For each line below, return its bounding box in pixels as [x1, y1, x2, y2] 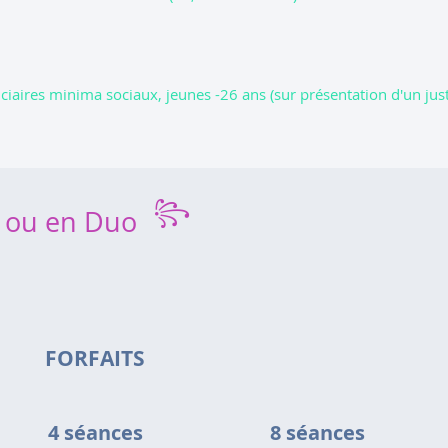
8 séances [270, 419, 365, 446]
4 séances [47, 419, 143, 446]
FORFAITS [45, 344, 145, 373]
